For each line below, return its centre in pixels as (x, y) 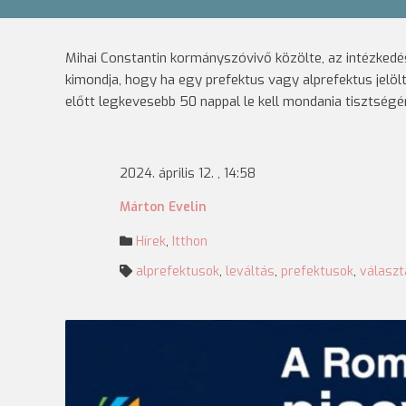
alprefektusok (178, 271)
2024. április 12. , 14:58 (188, 174)
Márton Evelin (163, 207)
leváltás (250, 271)
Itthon (190, 242)
